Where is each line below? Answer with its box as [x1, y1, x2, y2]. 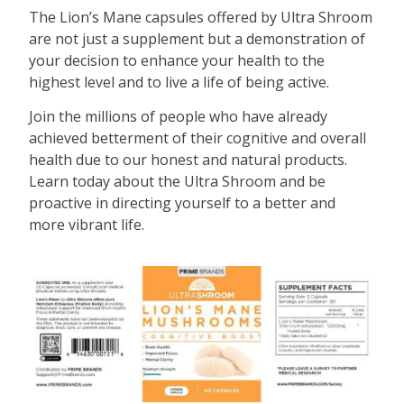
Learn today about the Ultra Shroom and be [29, 171, 326, 192]
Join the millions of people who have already [29, 106, 328, 127]
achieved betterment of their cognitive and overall [29, 128, 367, 149]
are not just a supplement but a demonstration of [29, 28, 366, 49]
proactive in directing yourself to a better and [29, 193, 336, 214]
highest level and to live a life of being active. [29, 71, 330, 92]
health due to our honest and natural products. [29, 150, 348, 170]
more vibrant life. [29, 215, 145, 235]
